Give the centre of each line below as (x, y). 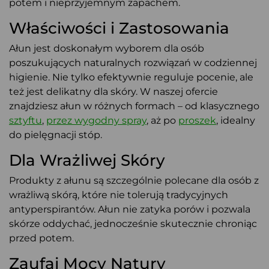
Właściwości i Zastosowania (119, 28)
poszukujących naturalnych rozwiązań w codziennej (133, 63)
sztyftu (26, 120)
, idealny (236, 120)
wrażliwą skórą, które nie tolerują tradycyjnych (119, 195)
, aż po (162, 120)
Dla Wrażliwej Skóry (87, 160)
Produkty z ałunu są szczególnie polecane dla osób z (134, 180)
